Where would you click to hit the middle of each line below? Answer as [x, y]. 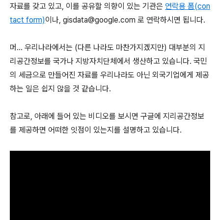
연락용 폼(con [188, 6]
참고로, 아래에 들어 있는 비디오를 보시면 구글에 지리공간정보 [107, 116]
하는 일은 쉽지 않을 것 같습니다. [60, 88]
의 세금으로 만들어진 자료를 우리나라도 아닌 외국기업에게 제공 [110, 75]
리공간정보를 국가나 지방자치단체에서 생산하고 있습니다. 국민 [109, 61]
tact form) [27, 20]
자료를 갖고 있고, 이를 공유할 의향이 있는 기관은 [87, 6]
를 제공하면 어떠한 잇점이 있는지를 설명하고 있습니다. [96, 130]
